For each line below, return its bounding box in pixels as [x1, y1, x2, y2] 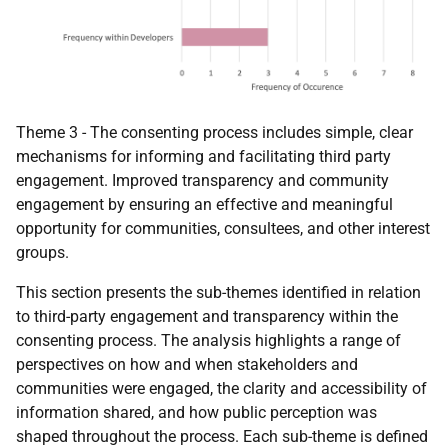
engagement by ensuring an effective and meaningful [16, 195, 393, 215]
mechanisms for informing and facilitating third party [16, 147, 391, 167]
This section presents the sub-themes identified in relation [16, 283, 421, 303]
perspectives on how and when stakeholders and [16, 355, 358, 375]
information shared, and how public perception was [16, 403, 377, 423]
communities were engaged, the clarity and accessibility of [16, 379, 427, 399]
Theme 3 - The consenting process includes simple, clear [16, 123, 413, 143]
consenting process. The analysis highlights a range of [16, 331, 401, 351]
